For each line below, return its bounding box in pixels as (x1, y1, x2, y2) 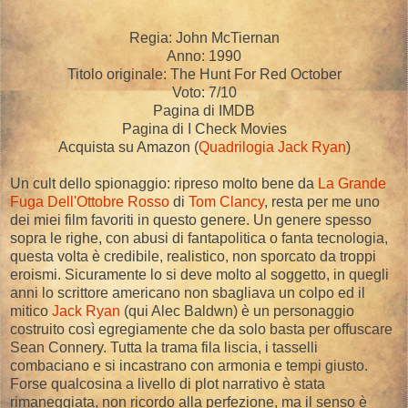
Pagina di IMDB (153, 103, 255, 119)
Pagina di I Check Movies (121, 121, 287, 138)
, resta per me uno (264, 194, 380, 210)
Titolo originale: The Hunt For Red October (66, 66, 342, 83)
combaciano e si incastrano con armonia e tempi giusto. (10, 358, 368, 374)
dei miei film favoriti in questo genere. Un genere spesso (10, 212, 372, 229)
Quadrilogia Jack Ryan (198, 139, 346, 156)
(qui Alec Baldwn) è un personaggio (120, 303, 354, 320)
